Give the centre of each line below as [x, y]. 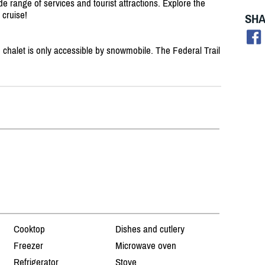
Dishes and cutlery [150, 229]
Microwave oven [146, 246]
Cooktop [30, 229]
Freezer [29, 246]
